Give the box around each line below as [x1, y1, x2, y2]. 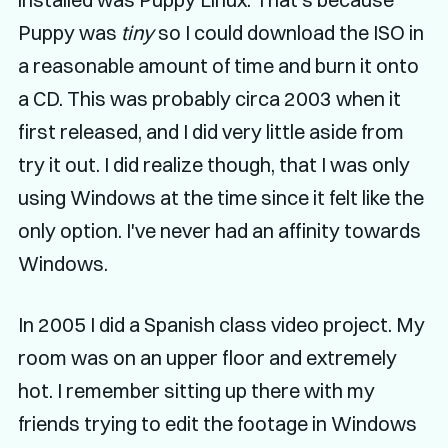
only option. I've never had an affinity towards [17, 217, 421, 243]
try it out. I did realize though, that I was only [17, 151, 410, 177]
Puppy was [17, 19, 121, 45]
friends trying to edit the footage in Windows [17, 410, 417, 436]
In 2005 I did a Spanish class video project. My [17, 311, 425, 337]
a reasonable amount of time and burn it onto [17, 52, 419, 78]
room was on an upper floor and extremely [17, 344, 397, 370]
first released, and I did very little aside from [17, 118, 404, 144]
